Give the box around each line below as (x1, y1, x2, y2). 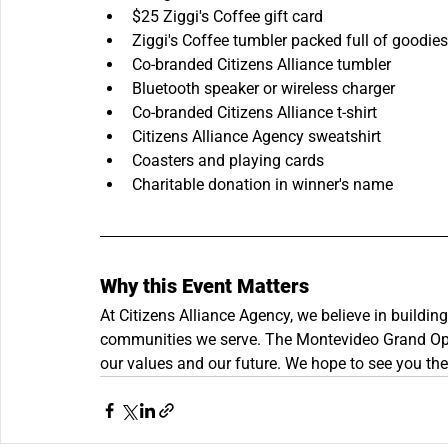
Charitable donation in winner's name (132, 175, 393, 195)
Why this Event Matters (100, 274, 309, 299)
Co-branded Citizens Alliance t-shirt (132, 103, 377, 123)
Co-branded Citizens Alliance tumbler (132, 55, 391, 75)
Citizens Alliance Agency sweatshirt (132, 127, 381, 147)
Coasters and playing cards (132, 151, 324, 171)
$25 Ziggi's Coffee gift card (132, 7, 323, 27)
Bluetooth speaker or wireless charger (132, 79, 395, 99)
